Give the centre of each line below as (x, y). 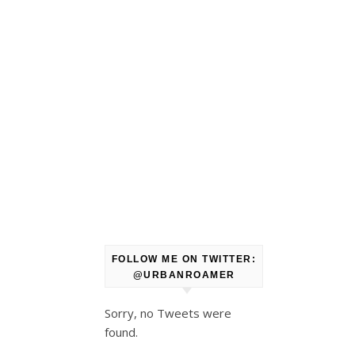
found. (121, 332)
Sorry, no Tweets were (168, 313)
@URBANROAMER (184, 275)
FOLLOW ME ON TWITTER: (184, 259)
